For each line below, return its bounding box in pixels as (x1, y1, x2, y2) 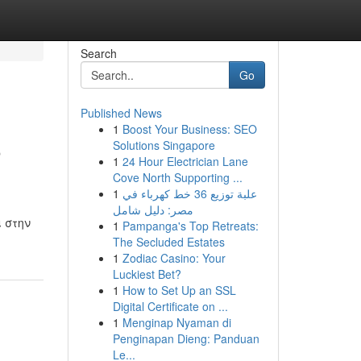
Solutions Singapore (112, 137, 215, 153)
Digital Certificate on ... (112, 298, 228, 314)
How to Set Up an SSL (122, 282, 236, 298)
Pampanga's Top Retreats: (122, 218, 259, 234)
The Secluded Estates (112, 234, 225, 250)
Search (80, 45, 117, 61)
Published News (80, 105, 162, 121)
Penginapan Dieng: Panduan (112, 330, 259, 346)
